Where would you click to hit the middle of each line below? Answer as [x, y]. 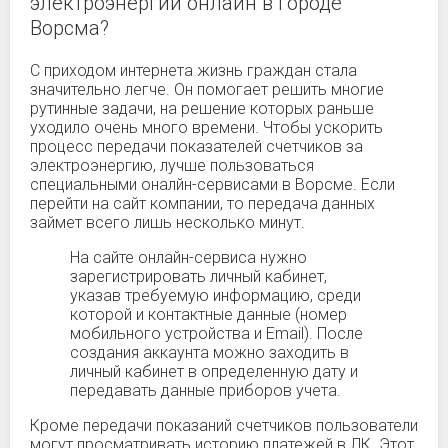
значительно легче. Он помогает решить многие [207, 89]
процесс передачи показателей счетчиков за [196, 146]
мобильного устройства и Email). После [216, 333]
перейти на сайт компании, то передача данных [202, 203]
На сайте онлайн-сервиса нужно [188, 257]
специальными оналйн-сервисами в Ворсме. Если [212, 184]
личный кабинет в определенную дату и [214, 371]
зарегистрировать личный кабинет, [198, 276]
